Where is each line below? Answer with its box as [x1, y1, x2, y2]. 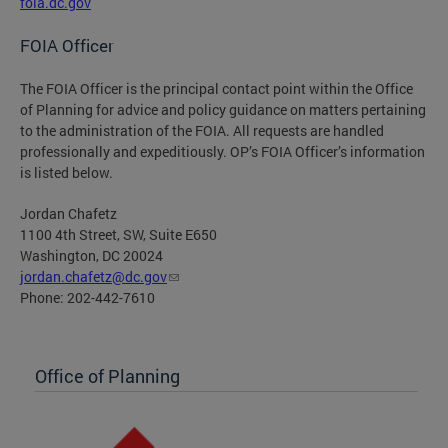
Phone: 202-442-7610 [20, 288, 155, 308]
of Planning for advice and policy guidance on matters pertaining [20, 100, 426, 120]
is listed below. [20, 163, 113, 183]
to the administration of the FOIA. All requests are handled [20, 121, 384, 141]
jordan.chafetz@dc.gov [20, 267, 167, 287]
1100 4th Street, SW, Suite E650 [20, 225, 217, 245]
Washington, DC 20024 [20, 246, 163, 266]
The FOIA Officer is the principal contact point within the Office [20, 79, 413, 99]
